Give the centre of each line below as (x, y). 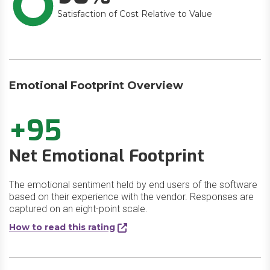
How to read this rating (62, 227)
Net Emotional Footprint (107, 156)
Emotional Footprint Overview (96, 86)
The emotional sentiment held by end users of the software (133, 185)
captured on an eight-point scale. (78, 209)
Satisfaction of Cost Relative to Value (135, 14)
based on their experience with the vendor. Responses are (131, 197)
